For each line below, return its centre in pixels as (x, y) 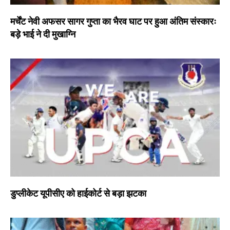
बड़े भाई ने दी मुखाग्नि (43, 34)
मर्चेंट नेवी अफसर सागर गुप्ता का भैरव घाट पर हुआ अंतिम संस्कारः (113, 22)
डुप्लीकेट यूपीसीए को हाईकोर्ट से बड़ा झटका (78, 194)
